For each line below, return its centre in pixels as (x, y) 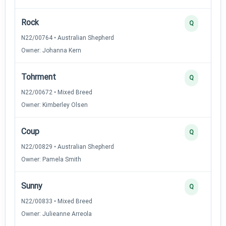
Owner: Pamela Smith (51, 159)
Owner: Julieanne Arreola (56, 214)
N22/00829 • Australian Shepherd (68, 147)
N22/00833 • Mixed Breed (57, 201)
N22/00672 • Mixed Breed (57, 92)
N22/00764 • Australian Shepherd (68, 38)
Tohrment (39, 77)
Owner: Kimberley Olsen (54, 105)
